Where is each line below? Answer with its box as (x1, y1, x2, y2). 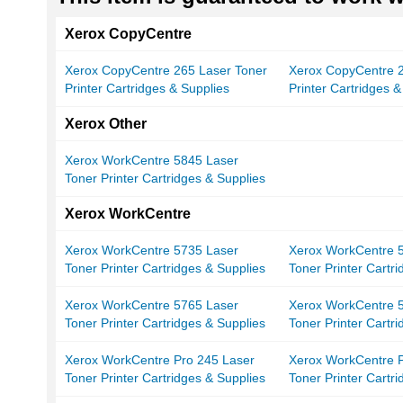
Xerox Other (65, 116, 147, 132)
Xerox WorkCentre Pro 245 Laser (65, 353, 255, 368)
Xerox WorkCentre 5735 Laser (65, 243, 238, 258)
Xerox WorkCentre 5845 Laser (65, 153, 238, 168)
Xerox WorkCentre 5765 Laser (65, 298, 238, 313)
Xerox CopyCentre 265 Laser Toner (65, 63, 267, 78)
